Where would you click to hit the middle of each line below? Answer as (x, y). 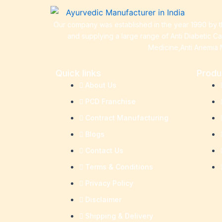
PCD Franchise (111, 102)
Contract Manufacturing (127, 118)
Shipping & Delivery (119, 216)
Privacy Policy (109, 183)
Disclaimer (103, 200)
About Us (101, 85)
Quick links (78, 73)
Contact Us (104, 151)
